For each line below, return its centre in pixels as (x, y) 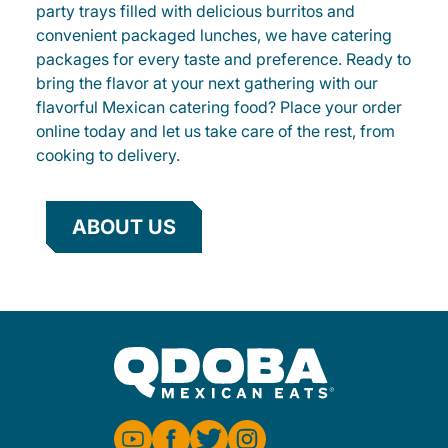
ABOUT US (124, 227)
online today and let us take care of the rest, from (215, 131)
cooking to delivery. (108, 155)
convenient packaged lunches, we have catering (214, 35)
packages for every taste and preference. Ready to (223, 59)
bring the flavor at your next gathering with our (207, 83)
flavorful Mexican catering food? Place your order (219, 107)
